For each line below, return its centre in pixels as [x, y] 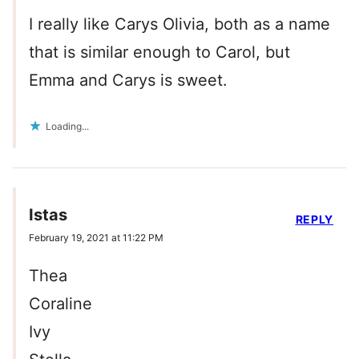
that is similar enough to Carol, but [159, 52]
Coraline [61, 304]
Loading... [67, 127]
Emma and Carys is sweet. [128, 81]
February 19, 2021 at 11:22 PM [96, 238]
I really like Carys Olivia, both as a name [179, 24]
